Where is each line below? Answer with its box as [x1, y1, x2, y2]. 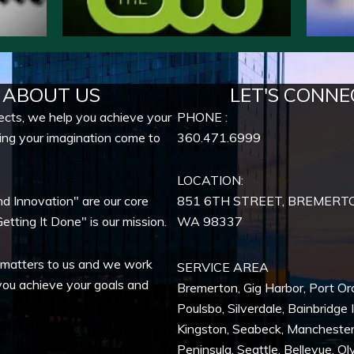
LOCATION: [177, 172, 243, 189]
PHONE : [177, 109, 228, 126]
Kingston [177, 321, 227, 337]
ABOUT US [2, 83, 100, 107]
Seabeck [232, 321, 281, 337]
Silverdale [228, 300, 282, 317]
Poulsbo [177, 300, 222, 317]
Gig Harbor [243, 280, 303, 296]
